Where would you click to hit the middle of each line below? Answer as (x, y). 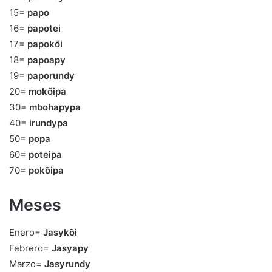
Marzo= (27, 263)
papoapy (46, 60)
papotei (44, 29)
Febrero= (29, 248)
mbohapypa (55, 107)
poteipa (45, 155)
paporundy (51, 76)
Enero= (26, 232)
